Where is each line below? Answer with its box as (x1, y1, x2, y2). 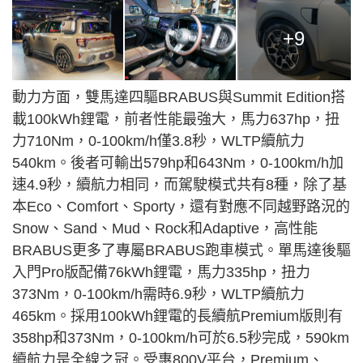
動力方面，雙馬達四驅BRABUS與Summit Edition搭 (12, 89, 345, 106)
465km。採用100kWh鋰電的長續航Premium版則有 (12, 308, 343, 325)
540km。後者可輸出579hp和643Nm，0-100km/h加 (12, 155, 344, 172)
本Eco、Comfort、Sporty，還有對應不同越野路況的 (12, 199, 350, 216)
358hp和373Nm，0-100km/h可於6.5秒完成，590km (12, 330, 349, 347)
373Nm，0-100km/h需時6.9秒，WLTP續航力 (12, 286, 305, 303)
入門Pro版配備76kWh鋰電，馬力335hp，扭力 (12, 264, 310, 281)
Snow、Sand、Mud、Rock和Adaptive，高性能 (12, 220, 318, 237)
